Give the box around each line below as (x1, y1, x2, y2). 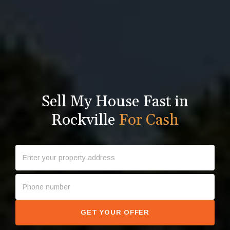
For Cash (119, 110, 179, 130)
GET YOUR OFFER (81, 208, 149, 217)
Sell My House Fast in (42, 91, 188, 111)
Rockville (51, 110, 119, 130)
